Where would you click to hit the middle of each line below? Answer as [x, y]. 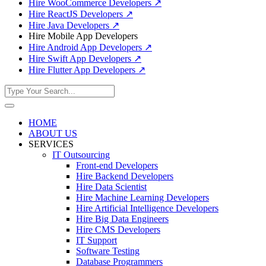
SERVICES [51, 144]
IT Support [96, 240]
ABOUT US [53, 133]
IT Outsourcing [81, 155]
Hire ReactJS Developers [77, 14]
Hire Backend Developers [125, 176]
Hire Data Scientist [111, 187]
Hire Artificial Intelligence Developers [147, 208]
